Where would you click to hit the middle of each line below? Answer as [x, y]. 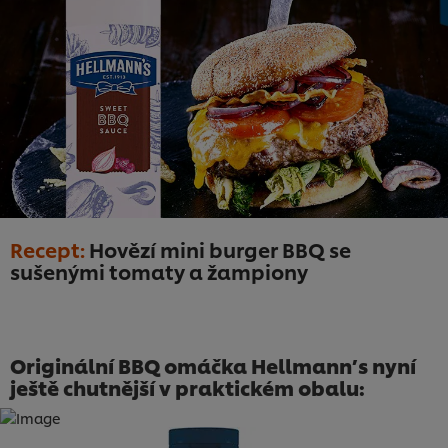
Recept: [49, 249]
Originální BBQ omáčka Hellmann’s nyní [213, 365]
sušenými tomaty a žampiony [159, 271]
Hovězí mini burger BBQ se [220, 249]
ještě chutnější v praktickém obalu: [187, 387]
